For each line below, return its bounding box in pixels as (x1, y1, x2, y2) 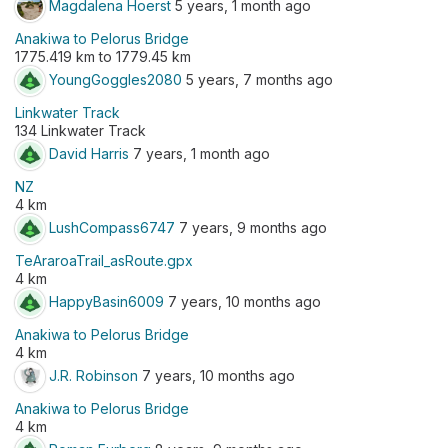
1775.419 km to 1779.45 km (15, 48, 191, 65)
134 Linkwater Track (15, 122, 146, 139)
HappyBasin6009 (49, 292, 164, 310)
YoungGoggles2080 (49, 70, 182, 88)
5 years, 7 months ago (182, 70, 333, 88)
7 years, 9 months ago (175, 218, 327, 236)
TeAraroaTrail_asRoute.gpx (15, 252, 193, 269)
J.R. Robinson (49, 366, 138, 384)
